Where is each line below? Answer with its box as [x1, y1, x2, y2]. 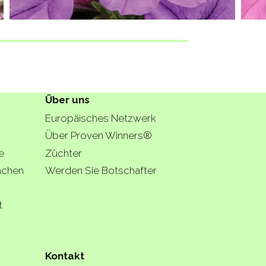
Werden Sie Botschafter [45, 164, 157, 176]
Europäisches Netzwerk [45, 112, 156, 125]
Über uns [45, 93, 90, 106]
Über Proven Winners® [45, 129, 152, 142]
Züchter [45, 147, 82, 159]
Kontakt [45, 249, 84, 262]
